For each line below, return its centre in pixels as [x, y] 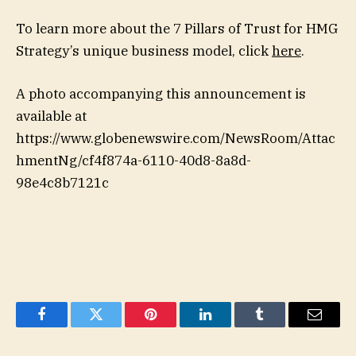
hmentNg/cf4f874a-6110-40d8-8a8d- [133, 161]
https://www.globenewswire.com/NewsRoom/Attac [176, 139]
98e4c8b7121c [62, 183]
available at [51, 116]
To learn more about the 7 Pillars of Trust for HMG [177, 29]
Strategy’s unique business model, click [144, 51]
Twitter [116, 326]
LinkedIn [230, 326]
